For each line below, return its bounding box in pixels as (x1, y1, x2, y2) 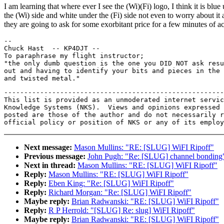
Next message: (24, 143, 72, 152)
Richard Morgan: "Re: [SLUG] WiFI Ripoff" (48, 188, 191, 197)
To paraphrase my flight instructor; (4, 52, 144, 60)
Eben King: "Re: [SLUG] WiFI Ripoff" (48, 179, 174, 188)
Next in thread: (24, 161, 75, 170)
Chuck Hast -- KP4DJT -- (4, 44, 100, 52)
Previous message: (24, 152, 85, 161)
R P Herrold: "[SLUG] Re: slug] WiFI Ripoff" (48, 206, 195, 215)
